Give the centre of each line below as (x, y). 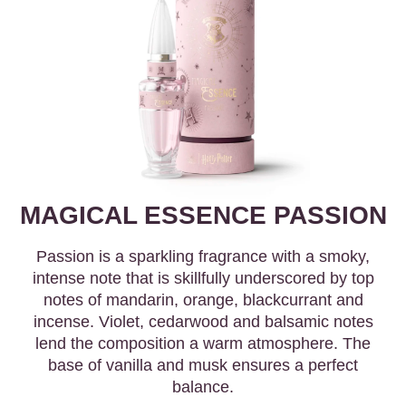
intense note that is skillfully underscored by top (203, 279)
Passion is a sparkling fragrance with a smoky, (203, 257)
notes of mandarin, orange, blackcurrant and (203, 300)
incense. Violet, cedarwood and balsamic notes (203, 322)
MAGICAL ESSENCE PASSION (203, 216)
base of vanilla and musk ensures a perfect (203, 366)
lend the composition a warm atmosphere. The (203, 344)
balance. (203, 387)
